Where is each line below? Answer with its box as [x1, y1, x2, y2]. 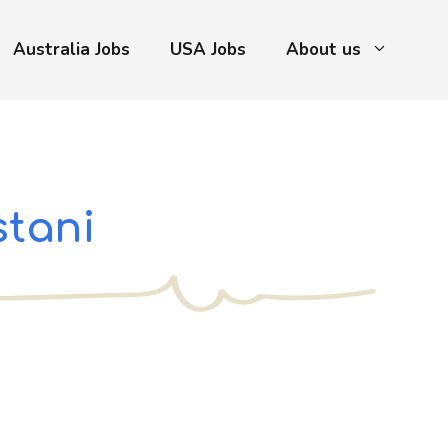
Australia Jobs [13, 38, 130, 61]
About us [286, 38, 361, 61]
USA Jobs [170, 38, 246, 61]
